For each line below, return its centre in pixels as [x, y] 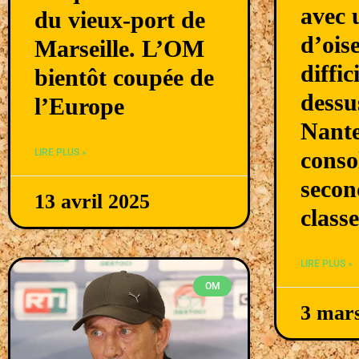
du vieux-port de [120, 19]
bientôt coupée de [124, 77]
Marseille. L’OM [119, 48]
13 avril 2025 [92, 201]
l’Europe [79, 106]
